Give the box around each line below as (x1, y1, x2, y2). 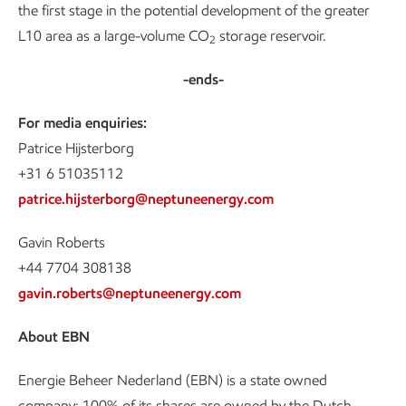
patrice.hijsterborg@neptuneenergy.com (18, 190, 274, 208)
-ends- (182, 71, 224, 88)
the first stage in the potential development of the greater (18, 2, 370, 19)
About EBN (18, 328, 90, 345)
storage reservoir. (216, 27, 326, 44)
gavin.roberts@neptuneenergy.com (18, 285, 241, 302)
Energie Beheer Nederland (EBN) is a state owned (18, 372, 327, 389)
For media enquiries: (18, 114, 147, 131)
